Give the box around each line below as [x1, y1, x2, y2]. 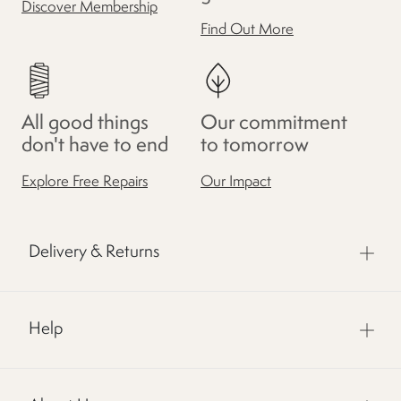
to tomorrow [200, 136, 309, 157]
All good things [21, 114, 149, 134]
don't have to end [21, 136, 168, 157]
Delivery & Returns [29, 243, 159, 262]
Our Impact [200, 175, 271, 191]
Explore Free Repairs [21, 175, 148, 191]
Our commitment [200, 114, 347, 134]
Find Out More [200, 22, 294, 38]
